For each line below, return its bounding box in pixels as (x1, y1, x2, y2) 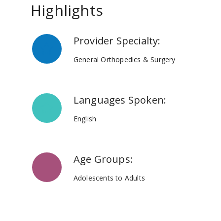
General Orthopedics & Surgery (73, 54, 176, 64)
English (73, 113, 97, 123)
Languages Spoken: (73, 93, 167, 107)
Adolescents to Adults (73, 173, 145, 183)
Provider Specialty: (73, 34, 161, 47)
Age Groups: (73, 152, 133, 166)
